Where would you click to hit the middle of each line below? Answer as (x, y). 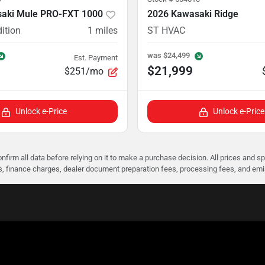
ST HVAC (166, 31)
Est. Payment (96, 57)
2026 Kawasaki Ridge (193, 14)
